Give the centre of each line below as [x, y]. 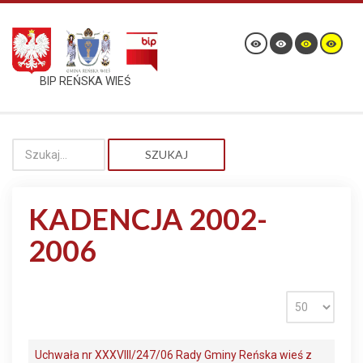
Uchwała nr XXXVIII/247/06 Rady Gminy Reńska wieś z [173, 355]
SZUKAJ [167, 154]
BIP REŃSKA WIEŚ [85, 81]
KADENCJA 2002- [148, 219]
